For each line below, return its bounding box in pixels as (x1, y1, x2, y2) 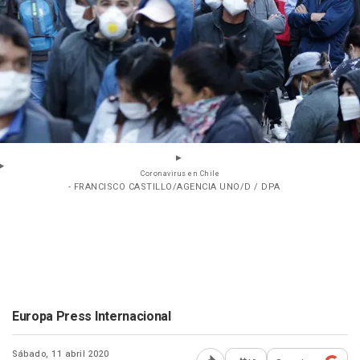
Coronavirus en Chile (141, 168, 219, 179)
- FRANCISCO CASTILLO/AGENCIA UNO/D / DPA (67, 179, 280, 194)
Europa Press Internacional (12, 306, 171, 326)
